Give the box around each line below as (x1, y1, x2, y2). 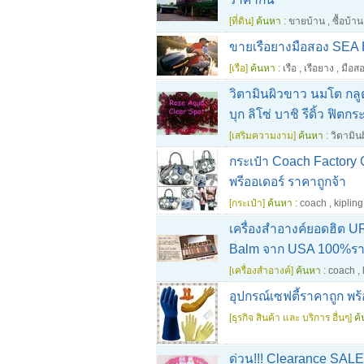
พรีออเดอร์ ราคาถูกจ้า (229, 175, 346, 188)
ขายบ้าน (288, 15, 325, 27)
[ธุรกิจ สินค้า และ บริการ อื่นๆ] (229, 312, 352, 323)
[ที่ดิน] (229, 15, 253, 27)
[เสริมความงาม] (229, 130, 296, 141)
